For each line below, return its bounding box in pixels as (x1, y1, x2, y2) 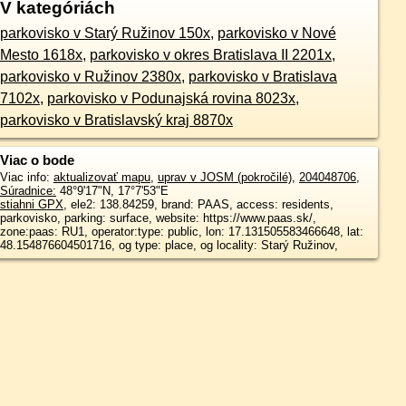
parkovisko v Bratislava (188, 69, 337, 84)
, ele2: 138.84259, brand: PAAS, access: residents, (63, 198, 333, 211)
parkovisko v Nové (217, 25, 336, 41)
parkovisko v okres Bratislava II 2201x (89, 47, 332, 63)
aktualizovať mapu (53, 170, 150, 184)
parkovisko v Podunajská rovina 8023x (46, 91, 295, 106)
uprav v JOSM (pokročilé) (157, 170, 292, 184)
